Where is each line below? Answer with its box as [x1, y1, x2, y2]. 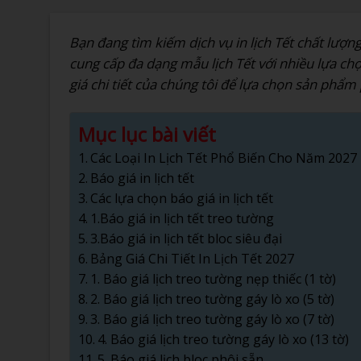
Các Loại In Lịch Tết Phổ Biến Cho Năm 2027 [90, 148, 358, 167]
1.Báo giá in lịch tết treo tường [90, 209, 275, 227]
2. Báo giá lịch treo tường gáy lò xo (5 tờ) [90, 289, 335, 308]
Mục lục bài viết [78, 120, 216, 147]
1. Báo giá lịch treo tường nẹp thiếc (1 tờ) [90, 269, 337, 288]
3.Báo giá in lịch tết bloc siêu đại [90, 229, 283, 247]
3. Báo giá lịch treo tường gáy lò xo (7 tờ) [90, 309, 335, 328]
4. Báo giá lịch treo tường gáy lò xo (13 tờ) [98, 330, 350, 348]
